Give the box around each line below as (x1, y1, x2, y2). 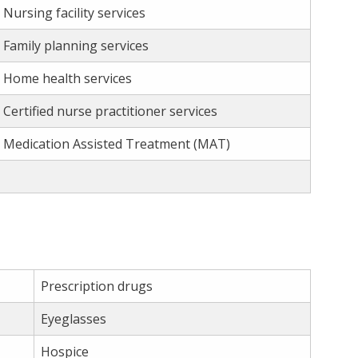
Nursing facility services (3, 4, 145, 22)
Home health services (3, 70, 132, 88)
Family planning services (3, 37, 149, 55)
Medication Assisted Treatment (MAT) (3, 135, 230, 153)
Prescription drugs (41, 276, 153, 295)
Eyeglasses (41, 309, 106, 328)
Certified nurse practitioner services (3, 102, 217, 121)
